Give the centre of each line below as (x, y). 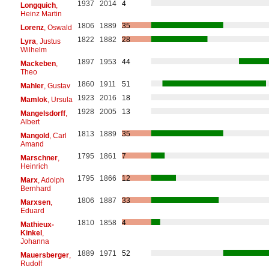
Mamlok (34, 99)
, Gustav (57, 86)
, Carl (58, 135)
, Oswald (58, 27)
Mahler (32, 86)
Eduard (32, 210)
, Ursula (60, 99)
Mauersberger (44, 255)
